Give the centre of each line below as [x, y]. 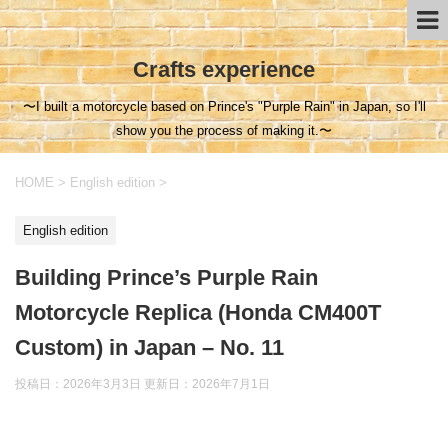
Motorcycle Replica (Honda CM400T [198, 312]
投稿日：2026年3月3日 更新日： [103, 383]
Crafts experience [224, 69]
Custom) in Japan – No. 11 [149, 347]
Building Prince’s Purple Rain [166, 277]
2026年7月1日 [231, 383]
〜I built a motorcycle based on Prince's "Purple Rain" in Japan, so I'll [224, 106]
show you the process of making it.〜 [224, 130]
